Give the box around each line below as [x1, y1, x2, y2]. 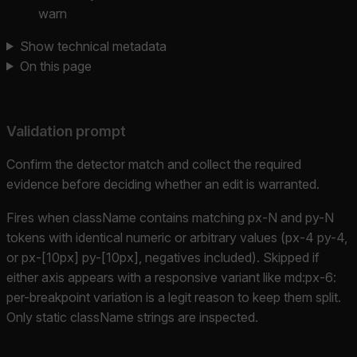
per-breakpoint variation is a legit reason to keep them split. [6, 288, 341, 305]
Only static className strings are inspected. [6, 308, 258, 325]
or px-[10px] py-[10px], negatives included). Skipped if [6, 249, 320, 265]
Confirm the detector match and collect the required [6, 155, 301, 172]
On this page [19, 57, 92, 74]
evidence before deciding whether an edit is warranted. [6, 175, 320, 192]
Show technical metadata [19, 37, 167, 54]
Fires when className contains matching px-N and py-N [6, 209, 334, 226]
